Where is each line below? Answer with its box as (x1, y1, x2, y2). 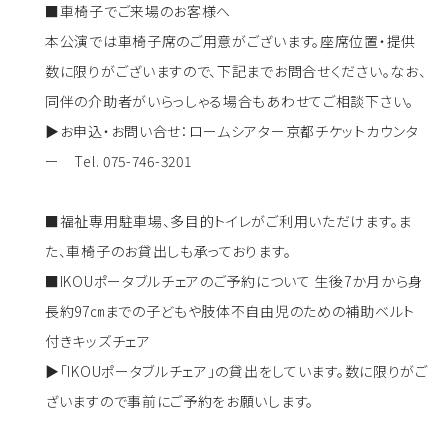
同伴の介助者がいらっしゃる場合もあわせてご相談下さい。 (45, 90, 414, 111)
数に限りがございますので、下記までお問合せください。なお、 (45, 60, 427, 81)
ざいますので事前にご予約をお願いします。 (45, 390, 314, 411)
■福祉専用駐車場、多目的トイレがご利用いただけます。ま (45, 210, 412, 231)
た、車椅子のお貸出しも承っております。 (45, 240, 292, 261)
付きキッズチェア (45, 330, 151, 351)
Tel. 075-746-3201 (74, 150, 192, 171)
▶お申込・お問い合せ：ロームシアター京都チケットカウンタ (45, 120, 419, 141)
